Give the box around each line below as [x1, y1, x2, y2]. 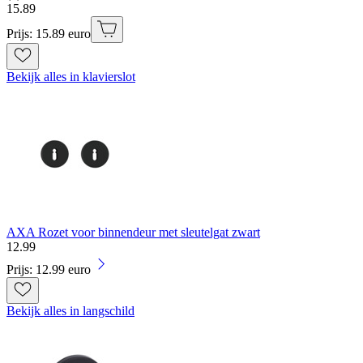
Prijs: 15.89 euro [6, 27, 91, 41]
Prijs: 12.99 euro [6, 263, 91, 277]
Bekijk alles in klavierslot [6, 70, 135, 84]
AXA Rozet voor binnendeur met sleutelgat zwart [6, 225, 260, 240]
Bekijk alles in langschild [6, 304, 135, 318]
